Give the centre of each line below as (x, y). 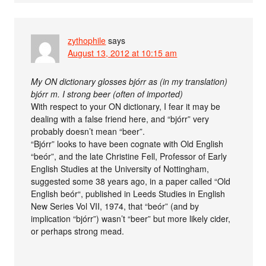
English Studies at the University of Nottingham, (120, 169)
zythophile (87, 41)
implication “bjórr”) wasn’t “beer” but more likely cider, (131, 219)
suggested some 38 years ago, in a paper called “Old (131, 181)
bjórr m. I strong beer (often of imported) (107, 94)
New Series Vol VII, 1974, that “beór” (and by (115, 206)
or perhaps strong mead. (78, 231)
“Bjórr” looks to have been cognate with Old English (127, 144)
